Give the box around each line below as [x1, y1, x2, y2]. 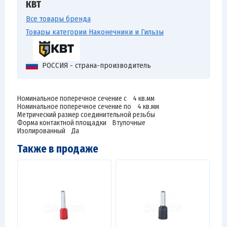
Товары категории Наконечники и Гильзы [26, 27, 164, 36]
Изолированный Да [17, 127, 79, 135]
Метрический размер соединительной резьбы [17, 110, 161, 119]
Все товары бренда [26, 14, 91, 23]
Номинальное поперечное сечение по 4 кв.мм [17, 102, 159, 111]
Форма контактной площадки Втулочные [17, 119, 145, 127]
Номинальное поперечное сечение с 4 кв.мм [17, 94, 155, 103]
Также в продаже [17, 142, 98, 156]
